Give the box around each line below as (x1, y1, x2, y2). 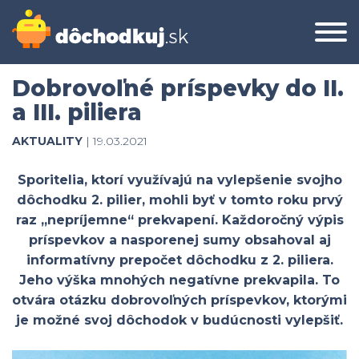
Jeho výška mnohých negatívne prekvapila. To (19, 272, 340, 288)
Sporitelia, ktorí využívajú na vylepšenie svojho (17, 172, 342, 188)
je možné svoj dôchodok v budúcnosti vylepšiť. (16, 313, 343, 328)
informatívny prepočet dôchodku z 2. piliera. (26, 252, 333, 268)
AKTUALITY (12, 134, 83, 148)
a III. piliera (12, 99, 142, 126)
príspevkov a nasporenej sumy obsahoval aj (28, 232, 331, 248)
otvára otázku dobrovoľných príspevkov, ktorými (12, 292, 347, 308)
